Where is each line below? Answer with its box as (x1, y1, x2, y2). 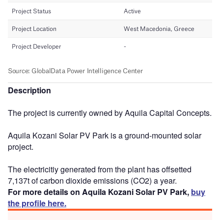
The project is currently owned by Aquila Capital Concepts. (8, 107, 212, 118)
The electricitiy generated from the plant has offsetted (8, 163, 192, 175)
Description (8, 84, 51, 96)
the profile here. (8, 197, 66, 209)
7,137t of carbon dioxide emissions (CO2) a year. (8, 174, 177, 186)
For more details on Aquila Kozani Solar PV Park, (8, 186, 191, 197)
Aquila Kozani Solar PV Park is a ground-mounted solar (8, 129, 201, 141)
